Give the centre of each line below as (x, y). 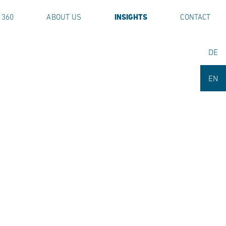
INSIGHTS (131, 17)
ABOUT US (64, 17)
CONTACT (195, 17)
